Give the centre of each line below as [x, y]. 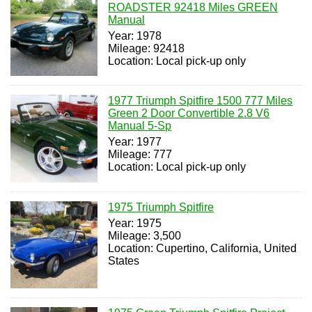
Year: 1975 [135, 223]
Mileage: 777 [140, 155]
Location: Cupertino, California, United [203, 248]
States [124, 260]
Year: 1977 [135, 142]
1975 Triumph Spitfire [161, 207]
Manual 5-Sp [140, 126]
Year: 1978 [135, 36]
